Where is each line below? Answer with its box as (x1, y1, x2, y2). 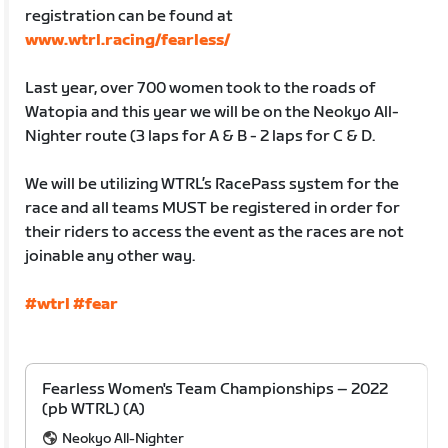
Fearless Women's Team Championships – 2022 (42, 379, 389, 399)
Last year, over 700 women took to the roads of (25, 78, 377, 98)
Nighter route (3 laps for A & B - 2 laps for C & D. (25, 126, 376, 146)
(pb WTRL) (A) (42, 399, 146, 419)
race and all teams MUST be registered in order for (25, 198, 401, 218)
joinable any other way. (25, 246, 196, 266)
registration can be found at (25, 6, 234, 26)
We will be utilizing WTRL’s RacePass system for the (25, 174, 400, 194)
